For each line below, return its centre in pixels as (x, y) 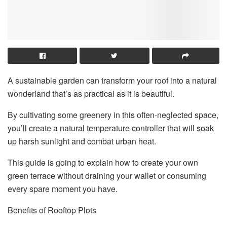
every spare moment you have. (63, 189)
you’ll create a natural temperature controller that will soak (111, 128)
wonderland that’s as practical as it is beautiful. (91, 94)
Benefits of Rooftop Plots (52, 210)
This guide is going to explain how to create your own (103, 163)
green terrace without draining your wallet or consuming (107, 176)
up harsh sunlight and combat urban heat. (82, 141)
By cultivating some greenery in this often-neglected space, (113, 115)
